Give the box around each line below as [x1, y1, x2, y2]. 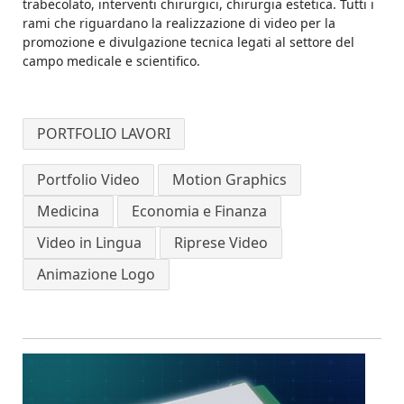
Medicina [37, 201, 99, 222]
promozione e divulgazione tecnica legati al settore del [23, 33, 354, 51]
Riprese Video [174, 233, 268, 253]
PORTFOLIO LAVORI [37, 124, 170, 144]
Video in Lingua [37, 233, 142, 253]
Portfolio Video [37, 170, 140, 190]
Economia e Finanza [132, 201, 267, 222]
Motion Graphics [172, 170, 287, 190]
